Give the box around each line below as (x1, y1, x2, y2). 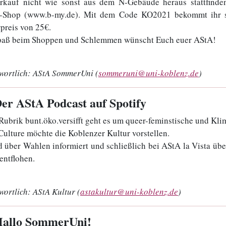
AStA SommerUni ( (31, 67, 98, 79)
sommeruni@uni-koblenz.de (98, 67, 199, 79)
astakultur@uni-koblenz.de (80, 185, 178, 197)
